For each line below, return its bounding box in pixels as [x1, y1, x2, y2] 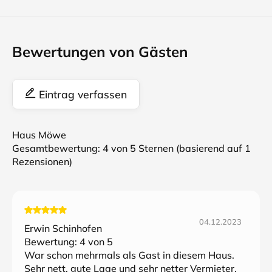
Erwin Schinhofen [24, 222, 102, 234]
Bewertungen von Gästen [12, 42, 188, 61]
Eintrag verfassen [36, 87, 127, 101]
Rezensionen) [12, 155, 72, 168]
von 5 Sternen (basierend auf [109, 142, 245, 154]
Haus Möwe [12, 129, 66, 141]
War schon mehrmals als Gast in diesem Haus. [24, 249, 234, 261]
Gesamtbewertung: [12, 142, 103, 154]
